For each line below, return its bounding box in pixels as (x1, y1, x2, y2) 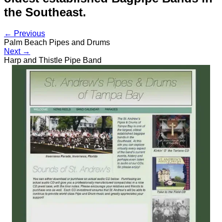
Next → (4, 47, 30, 55)
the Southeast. (4, 5, 86, 19)
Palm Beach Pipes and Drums (4, 38, 110, 47)
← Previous (4, 29, 45, 38)
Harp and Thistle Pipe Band (4, 55, 102, 64)
